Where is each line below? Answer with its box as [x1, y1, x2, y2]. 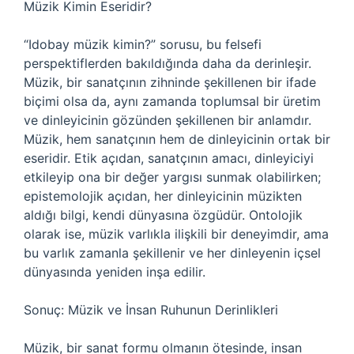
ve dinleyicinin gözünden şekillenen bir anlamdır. [24, 112, 311, 128]
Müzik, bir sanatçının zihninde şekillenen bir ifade [24, 74, 316, 90]
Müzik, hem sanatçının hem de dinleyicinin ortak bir [24, 131, 330, 147]
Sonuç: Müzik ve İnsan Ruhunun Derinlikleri [24, 302, 278, 318]
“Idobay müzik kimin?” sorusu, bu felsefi [24, 36, 262, 52]
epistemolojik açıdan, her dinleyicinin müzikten [24, 188, 302, 204]
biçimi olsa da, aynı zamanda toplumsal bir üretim [24, 93, 321, 109]
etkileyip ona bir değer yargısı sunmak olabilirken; [24, 169, 321, 185]
